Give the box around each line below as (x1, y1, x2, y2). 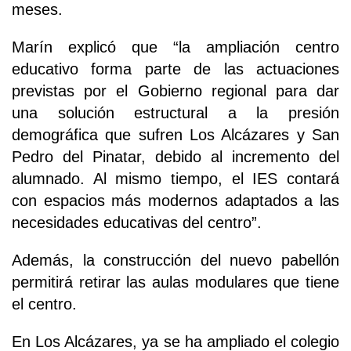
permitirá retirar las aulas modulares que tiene (12, 273, 339, 291)
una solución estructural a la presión (12, 104, 339, 122)
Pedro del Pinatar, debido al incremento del (12, 148, 339, 166)
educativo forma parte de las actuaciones (12, 60, 339, 78)
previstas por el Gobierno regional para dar (12, 82, 339, 100)
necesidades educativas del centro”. (12, 214, 262, 232)
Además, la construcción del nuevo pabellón (12, 251, 339, 270)
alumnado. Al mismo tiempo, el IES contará (12, 170, 339, 188)
